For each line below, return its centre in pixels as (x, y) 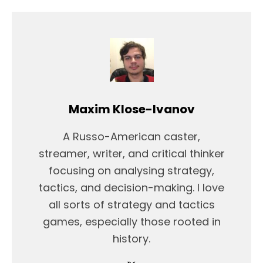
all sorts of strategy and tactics (131, 204)
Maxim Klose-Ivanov (131, 109)
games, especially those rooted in (131, 221)
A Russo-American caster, (131, 136)
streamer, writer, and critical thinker (131, 153)
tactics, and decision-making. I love (131, 187)
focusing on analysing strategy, (131, 170)
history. (131, 238)
